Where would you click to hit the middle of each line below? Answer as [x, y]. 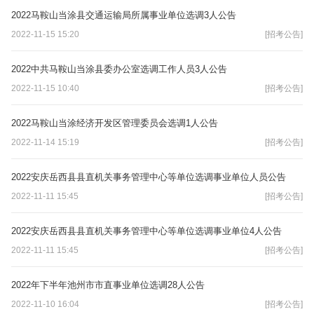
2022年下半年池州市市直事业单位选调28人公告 [108, 285]
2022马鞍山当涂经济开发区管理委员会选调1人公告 [115, 123]
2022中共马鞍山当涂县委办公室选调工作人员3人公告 [119, 69]
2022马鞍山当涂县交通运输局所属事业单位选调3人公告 [124, 15]
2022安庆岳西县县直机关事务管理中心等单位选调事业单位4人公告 [146, 231]
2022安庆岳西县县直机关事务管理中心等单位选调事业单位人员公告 [149, 177]
